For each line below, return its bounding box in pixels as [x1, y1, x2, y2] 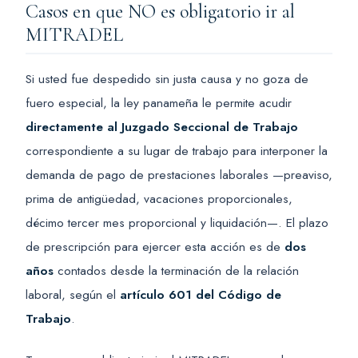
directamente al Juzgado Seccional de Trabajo [26, 117, 298, 136]
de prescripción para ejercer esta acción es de [26, 237, 284, 256]
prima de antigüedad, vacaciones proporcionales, [26, 189, 292, 208]
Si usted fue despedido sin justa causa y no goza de [26, 69, 308, 88]
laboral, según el [26, 284, 120, 304]
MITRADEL [26, 22, 123, 46]
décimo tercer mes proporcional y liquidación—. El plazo [26, 213, 328, 232]
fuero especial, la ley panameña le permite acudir [26, 93, 292, 112]
